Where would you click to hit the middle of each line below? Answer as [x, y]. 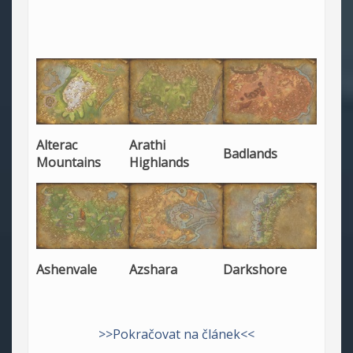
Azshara [153, 270]
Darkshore [255, 270]
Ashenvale [67, 270]
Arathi [147, 145]
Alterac [57, 145]
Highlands [159, 163]
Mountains [69, 163]
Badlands [250, 154]
